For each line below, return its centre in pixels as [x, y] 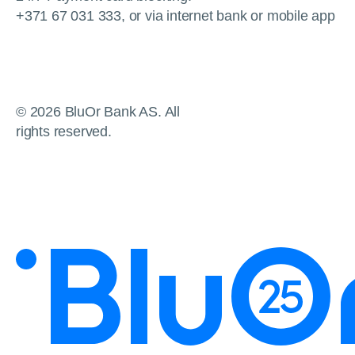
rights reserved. [64, 132]
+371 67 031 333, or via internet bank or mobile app [176, 16]
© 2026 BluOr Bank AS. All [98, 112]
